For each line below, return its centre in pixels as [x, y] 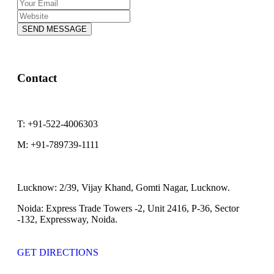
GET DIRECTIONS [58, 252]
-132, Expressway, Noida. [67, 219]
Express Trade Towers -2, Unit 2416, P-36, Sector [141, 208]
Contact [37, 78]
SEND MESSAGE [54, 29]
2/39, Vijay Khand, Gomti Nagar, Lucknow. [143, 187]
